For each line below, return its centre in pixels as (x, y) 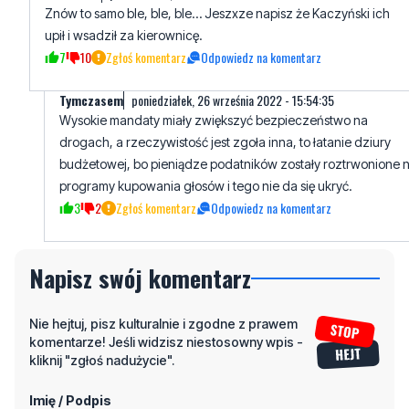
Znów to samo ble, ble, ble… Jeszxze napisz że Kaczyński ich (217, 13)
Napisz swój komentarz (140, 278)
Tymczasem (91, 100)
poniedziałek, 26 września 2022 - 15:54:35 (233, 100)
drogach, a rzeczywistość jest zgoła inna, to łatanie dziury (225, 142)
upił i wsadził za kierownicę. (124, 35)
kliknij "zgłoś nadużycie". (102, 360)
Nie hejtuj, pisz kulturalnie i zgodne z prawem (163, 323)
